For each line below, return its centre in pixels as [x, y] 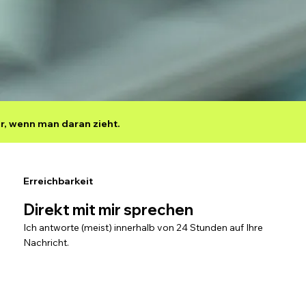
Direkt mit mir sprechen [108, 209]
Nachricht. [46, 242]
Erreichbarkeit [58, 181]
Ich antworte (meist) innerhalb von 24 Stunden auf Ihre [143, 227]
